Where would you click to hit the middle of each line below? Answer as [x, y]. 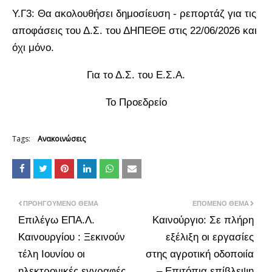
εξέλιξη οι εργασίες [210, 237]
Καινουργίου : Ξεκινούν [72, 237]
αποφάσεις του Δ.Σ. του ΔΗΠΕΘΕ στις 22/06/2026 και [134, 30]
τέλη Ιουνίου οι [52, 254]
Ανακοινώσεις [62, 138]
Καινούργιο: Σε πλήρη [203, 220]
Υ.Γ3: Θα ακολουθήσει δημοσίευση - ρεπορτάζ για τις [134, 13]
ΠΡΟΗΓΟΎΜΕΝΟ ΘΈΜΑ [61, 203]
